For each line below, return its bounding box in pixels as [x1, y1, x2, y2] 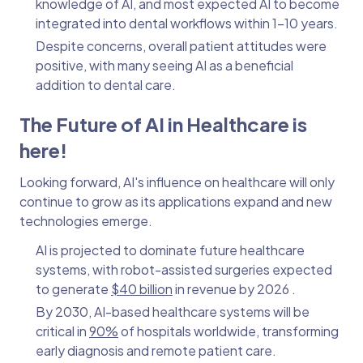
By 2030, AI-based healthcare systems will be [36, 303, 310, 321]
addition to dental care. [36, 76, 176, 94]
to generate [36, 280, 111, 298]
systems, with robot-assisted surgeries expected [36, 261, 332, 279]
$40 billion [111, 280, 173, 298]
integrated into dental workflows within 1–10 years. [36, 15, 340, 32]
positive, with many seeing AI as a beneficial [36, 57, 293, 75]
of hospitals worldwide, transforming [118, 322, 339, 340]
